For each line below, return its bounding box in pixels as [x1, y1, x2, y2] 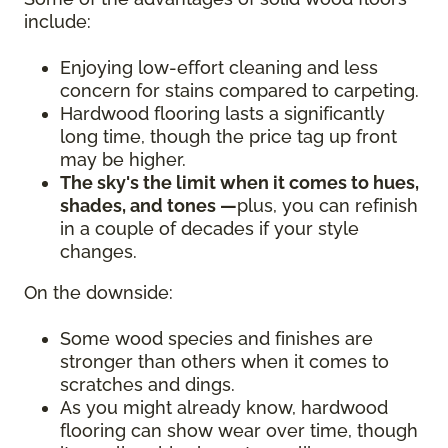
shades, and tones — [60, 195, 237, 217]
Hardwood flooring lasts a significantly [60, 103, 385, 125]
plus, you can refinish [237, 195, 418, 217]
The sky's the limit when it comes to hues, [60, 172, 419, 194]
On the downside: [24, 282, 178, 304]
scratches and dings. [60, 374, 240, 396]
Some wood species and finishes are [60, 328, 373, 350]
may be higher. [60, 149, 186, 171]
